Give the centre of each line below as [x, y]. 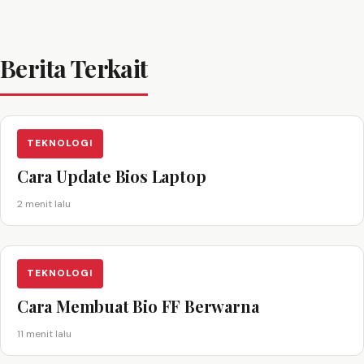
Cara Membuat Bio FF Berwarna [138, 305]
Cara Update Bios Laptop [112, 175]
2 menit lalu [44, 204]
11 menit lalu [44, 334]
